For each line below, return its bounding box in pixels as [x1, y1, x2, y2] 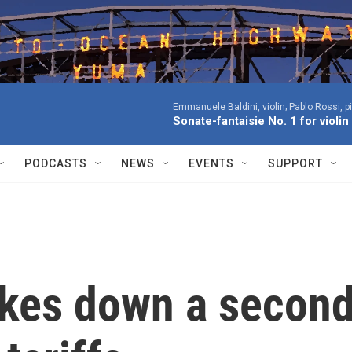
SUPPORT [268, 157, 323, 170]
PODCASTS [24, 157, 87, 170]
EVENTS [189, 157, 234, 170]
